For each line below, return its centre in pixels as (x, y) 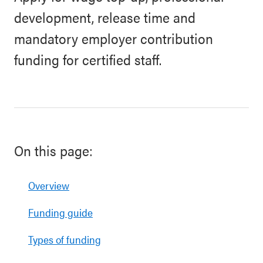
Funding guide (60, 212)
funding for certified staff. (88, 59)
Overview (49, 185)
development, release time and (105, 17)
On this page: (53, 150)
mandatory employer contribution (114, 38)
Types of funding (65, 239)
